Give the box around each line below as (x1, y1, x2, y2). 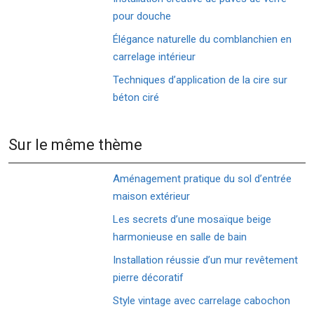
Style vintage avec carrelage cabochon (113, 294, 291, 307)
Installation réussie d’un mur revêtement (113, 254, 299, 266)
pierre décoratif (113, 271, 184, 284)
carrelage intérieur (113, 50, 196, 63)
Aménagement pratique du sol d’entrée (113, 172, 292, 185)
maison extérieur (113, 190, 191, 203)
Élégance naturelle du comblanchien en (113, 33, 292, 46)
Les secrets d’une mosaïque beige (113, 213, 272, 226)
